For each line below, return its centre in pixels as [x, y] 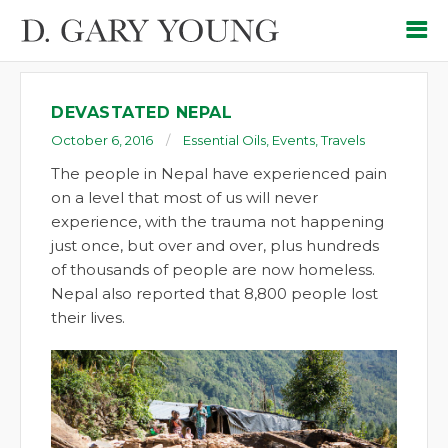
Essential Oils [224, 140]
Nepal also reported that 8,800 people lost [214, 293]
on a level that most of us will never [184, 197]
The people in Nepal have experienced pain [219, 173]
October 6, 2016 [102, 140]
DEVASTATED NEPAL [141, 112]
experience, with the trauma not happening [217, 221]
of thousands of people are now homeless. [213, 269]
